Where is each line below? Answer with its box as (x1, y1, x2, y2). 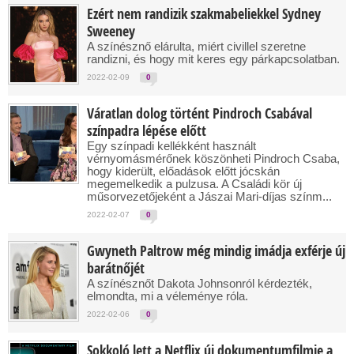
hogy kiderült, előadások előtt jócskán (87, 164, 280, 178)
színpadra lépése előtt (87, 121, 206, 141)
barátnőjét (87, 258, 145, 278)
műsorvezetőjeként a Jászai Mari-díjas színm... (87, 190, 332, 203)
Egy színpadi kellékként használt (87, 139, 256, 153)
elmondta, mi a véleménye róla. (87, 289, 248, 303)
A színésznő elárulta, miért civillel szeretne (87, 40, 306, 53)
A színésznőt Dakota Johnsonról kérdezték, (87, 277, 312, 290)
